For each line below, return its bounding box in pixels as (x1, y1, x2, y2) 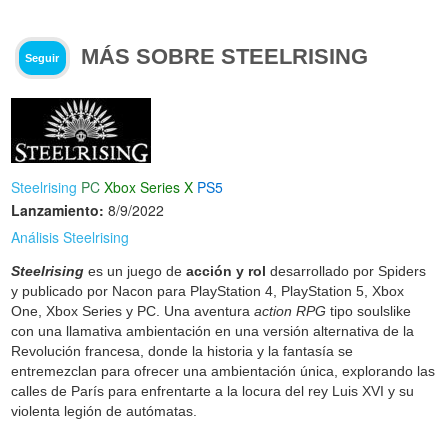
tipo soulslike (326, 303, 412, 320)
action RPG (254, 303, 327, 320)
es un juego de (84, 263, 187, 280)
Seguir (25, 52, 60, 65)
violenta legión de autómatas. (11, 403, 198, 420)
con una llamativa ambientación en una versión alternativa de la (11, 323, 415, 340)
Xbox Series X (104, 177, 194, 198)
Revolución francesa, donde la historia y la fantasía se (11, 343, 354, 360)
